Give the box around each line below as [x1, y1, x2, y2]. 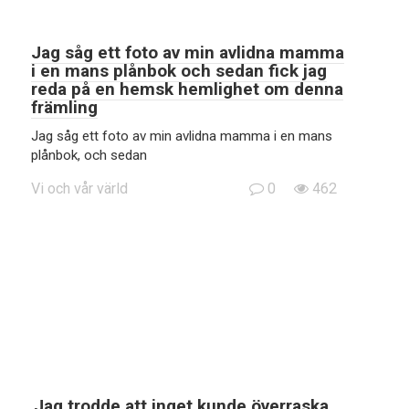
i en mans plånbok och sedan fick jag [31, 60, 327, 81]
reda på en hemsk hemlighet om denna [31, 79, 343, 100]
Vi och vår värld [31, 180, 128, 197]
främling [31, 97, 98, 118]
